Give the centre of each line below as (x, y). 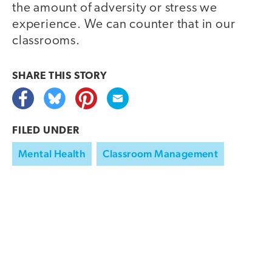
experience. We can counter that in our (124, 25)
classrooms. (46, 41)
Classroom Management (161, 154)
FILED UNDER (46, 131)
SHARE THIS (43, 76)
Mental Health (52, 154)
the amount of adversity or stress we (115, 8)
